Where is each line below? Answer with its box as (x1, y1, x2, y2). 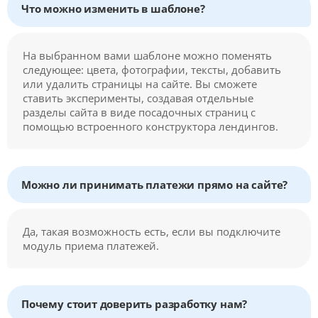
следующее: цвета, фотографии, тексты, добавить (23, 62, 281, 77)
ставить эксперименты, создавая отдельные (23, 90, 253, 105)
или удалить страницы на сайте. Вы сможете (23, 76, 257, 91)
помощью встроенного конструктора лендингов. (23, 119, 278, 133)
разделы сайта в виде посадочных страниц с (23, 104, 256, 119)
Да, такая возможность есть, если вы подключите (23, 224, 280, 238)
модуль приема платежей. (23, 238, 159, 253)
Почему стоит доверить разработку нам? (21, 296, 248, 311)
